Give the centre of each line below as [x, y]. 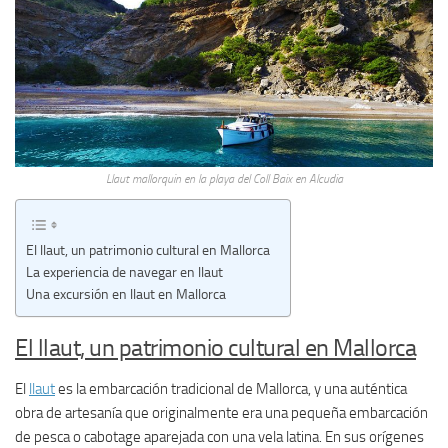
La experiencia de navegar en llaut [124, 272]
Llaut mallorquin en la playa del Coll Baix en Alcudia [224, 178]
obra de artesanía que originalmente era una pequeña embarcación [221, 412]
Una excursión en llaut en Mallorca [126, 294]
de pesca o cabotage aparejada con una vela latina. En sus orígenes [219, 436]
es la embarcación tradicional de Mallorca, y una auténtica [231, 388]
